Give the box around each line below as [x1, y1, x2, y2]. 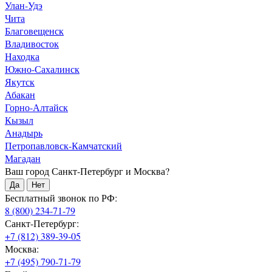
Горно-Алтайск [5, 101, 68, 114]
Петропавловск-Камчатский [5, 139, 122, 152]
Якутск [5, 75, 35, 89]
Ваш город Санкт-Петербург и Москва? [5, 165, 169, 178]
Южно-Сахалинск [5, 63, 80, 76]
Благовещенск [5, 24, 64, 38]
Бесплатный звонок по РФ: [5, 191, 117, 205]
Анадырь [5, 126, 42, 140]
